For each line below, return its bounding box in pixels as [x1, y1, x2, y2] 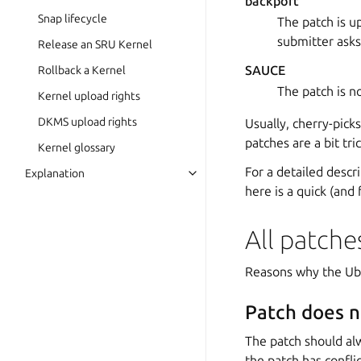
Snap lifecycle [38, 12, 107, 25]
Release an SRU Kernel [38, 38, 152, 51]
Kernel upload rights [38, 89, 140, 102]
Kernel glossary [38, 141, 115, 154]
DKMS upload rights [38, 115, 137, 128]
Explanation [25, 167, 85, 180]
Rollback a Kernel [38, 64, 126, 77]
